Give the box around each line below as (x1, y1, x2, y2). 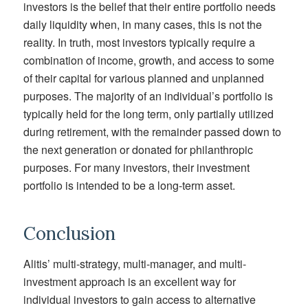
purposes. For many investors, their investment (23, 159, 250, 176)
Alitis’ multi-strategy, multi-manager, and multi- (23, 255, 246, 272)
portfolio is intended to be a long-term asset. (23, 177, 235, 194)
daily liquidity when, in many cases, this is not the (23, 16, 262, 33)
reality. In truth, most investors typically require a (23, 34, 255, 51)
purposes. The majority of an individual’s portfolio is (23, 88, 273, 104)
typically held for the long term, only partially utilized (23, 106, 274, 122)
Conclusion (23, 222, 115, 245)
